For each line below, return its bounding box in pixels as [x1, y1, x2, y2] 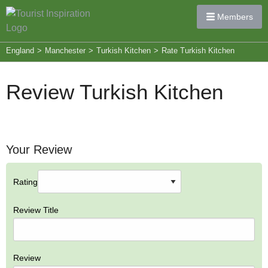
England [6, 46, 34, 55]
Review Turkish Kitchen [6, 80, 223, 103]
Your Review [6, 143, 72, 156]
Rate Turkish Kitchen [162, 46, 234, 55]
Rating [13, 176, 38, 187]
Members [214, 12, 253, 22]
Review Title [13, 205, 59, 215]
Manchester [45, 46, 86, 55]
